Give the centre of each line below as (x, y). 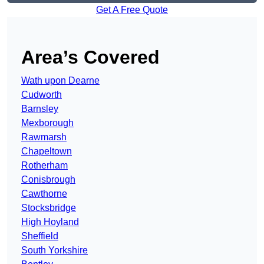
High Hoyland (50, 222)
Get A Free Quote (132, 10)
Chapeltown (47, 151)
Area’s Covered (90, 57)
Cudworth (42, 95)
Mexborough (47, 123)
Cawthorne (44, 194)
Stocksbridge (49, 208)
